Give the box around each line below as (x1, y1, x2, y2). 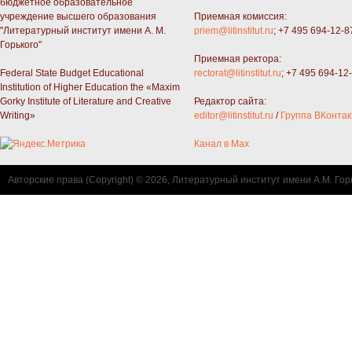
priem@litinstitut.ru (193, 24, 273, 36)
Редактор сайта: (193, 95, 266, 107)
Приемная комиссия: (193, 10, 287, 22)
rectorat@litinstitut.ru (193, 67, 281, 79)
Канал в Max (193, 137, 249, 149)
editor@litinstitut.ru (193, 109, 273, 121)
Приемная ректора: (193, 53, 281, 64)
